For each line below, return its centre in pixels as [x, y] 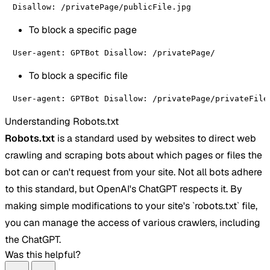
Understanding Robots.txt [62, 121]
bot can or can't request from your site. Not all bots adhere [133, 172]
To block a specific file [78, 75]
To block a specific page [83, 30]
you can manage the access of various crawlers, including [133, 222]
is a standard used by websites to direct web [155, 138]
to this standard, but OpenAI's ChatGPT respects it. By [124, 189]
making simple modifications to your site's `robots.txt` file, [131, 206]
